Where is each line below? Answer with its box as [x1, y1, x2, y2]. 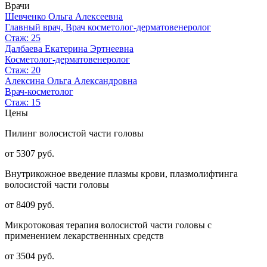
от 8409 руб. [5, 199, 54, 210]
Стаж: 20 [5, 64, 41, 75]
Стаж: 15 [5, 97, 41, 107]
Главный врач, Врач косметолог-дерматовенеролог [5, 21, 211, 32]
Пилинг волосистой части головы [5, 128, 144, 138]
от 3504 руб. [5, 250, 54, 261]
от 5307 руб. [5, 148, 54, 159]
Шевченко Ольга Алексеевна [5, 11, 123, 21]
